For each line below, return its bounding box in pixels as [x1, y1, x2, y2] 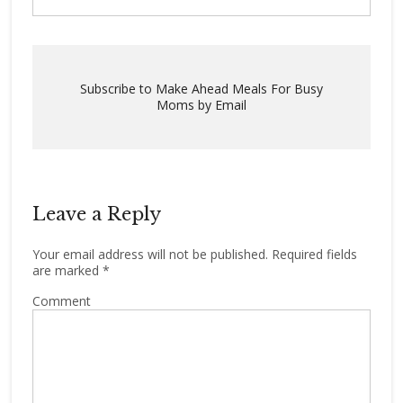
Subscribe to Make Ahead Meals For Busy [79, 80, 323, 97]
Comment [31, 292, 91, 309]
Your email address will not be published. [31, 246, 268, 263]
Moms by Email [156, 96, 246, 113]
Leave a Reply [31, 203, 161, 225]
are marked [31, 262, 103, 279]
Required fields [267, 246, 357, 263]
